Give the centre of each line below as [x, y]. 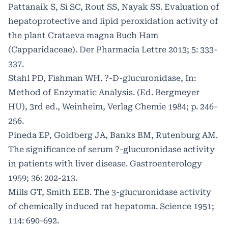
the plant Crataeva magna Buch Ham [83, 36]
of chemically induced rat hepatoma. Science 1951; [111, 207]
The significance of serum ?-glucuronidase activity [111, 150]
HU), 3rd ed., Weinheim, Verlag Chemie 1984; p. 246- [113, 107]
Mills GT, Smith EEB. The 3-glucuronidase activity [110, 192]
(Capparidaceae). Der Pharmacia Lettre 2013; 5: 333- [113, 50]
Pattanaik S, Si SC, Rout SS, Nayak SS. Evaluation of [114, 7]
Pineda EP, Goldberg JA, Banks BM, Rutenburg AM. [113, 135]
